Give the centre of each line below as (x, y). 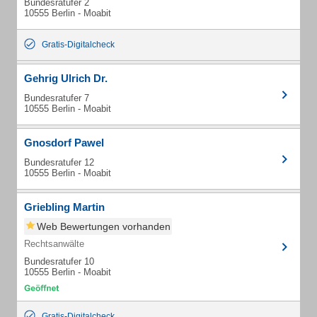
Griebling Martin (64, 207)
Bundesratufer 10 (59, 261)
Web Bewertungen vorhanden (104, 226)
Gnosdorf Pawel (64, 143)
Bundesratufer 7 (57, 98)
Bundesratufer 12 (59, 162)
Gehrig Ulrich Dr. (66, 78)
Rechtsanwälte (54, 244)
